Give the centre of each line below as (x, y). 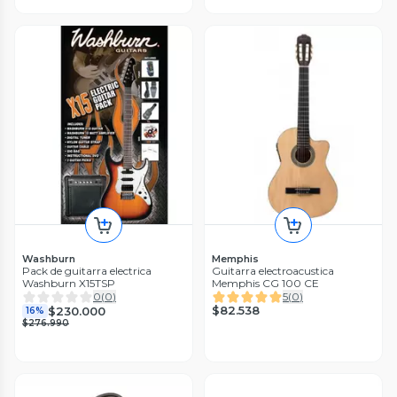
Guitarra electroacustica (273, 271)
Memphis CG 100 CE (265, 284)
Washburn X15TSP (69, 284)
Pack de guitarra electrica (87, 271)
